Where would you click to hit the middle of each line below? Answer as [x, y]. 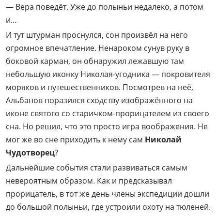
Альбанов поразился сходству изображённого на [99, 101]
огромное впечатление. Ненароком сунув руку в [98, 48]
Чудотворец [30, 153]
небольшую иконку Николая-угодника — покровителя [108, 74]
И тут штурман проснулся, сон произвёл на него [97, 35]
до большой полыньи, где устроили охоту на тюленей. [108, 207]
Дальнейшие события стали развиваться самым [97, 168]
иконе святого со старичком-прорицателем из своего [108, 114]
